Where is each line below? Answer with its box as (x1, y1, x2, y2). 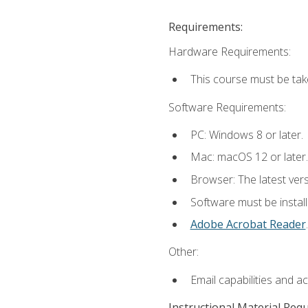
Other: (168, 244, 199, 260)
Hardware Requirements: (168, 44, 291, 60)
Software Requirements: (168, 99, 286, 115)
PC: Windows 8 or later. (190, 126, 303, 142)
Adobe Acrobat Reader (190, 217, 306, 232)
